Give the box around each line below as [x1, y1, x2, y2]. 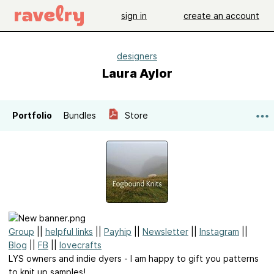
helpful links [45, 226, 93, 237]
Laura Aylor [102, 66, 172, 81]
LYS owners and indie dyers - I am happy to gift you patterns [9, 253, 259, 264]
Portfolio [12, 110, 52, 120]
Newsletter [143, 226, 188, 237]
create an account [183, 10, 259, 21]
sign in [121, 10, 147, 21]
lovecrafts [59, 240, 102, 250]
